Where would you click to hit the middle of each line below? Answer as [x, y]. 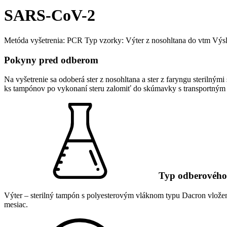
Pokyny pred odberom [51, 60]
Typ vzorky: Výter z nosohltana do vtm [147, 40]
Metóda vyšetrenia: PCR [43, 40]
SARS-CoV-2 [50, 15]
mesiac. [16, 204]
